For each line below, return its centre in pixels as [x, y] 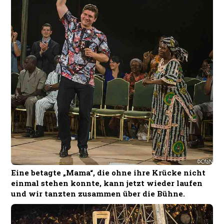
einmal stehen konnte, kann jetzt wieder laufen [107, 183]
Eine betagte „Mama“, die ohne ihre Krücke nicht [108, 172]
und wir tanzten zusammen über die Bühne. [98, 193]
